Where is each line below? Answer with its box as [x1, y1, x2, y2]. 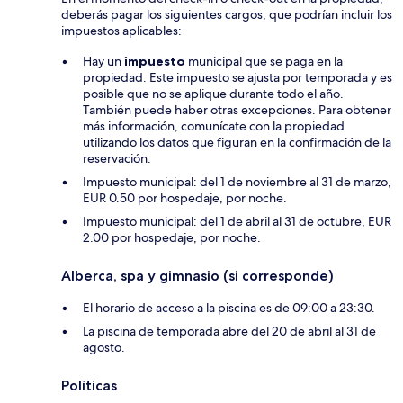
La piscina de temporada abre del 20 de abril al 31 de [83, 323, 376, 340]
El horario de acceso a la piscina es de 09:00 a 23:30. [83, 300, 375, 317]
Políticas [61, 377, 117, 395]
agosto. [83, 339, 125, 356]
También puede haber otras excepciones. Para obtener [83, 102, 391, 119]
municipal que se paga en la [185, 53, 343, 70]
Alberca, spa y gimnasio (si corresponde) [61, 267, 334, 285]
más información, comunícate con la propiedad [83, 118, 345, 135]
